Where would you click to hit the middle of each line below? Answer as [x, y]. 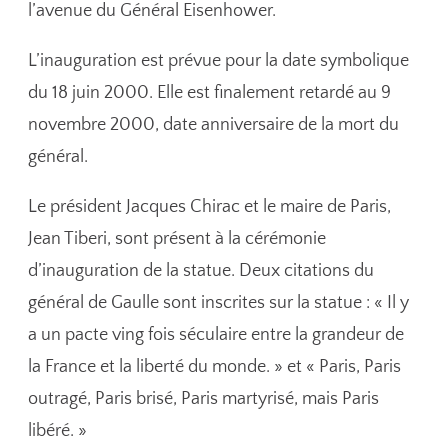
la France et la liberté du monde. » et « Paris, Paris [215, 367]
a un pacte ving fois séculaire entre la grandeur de [216, 335]
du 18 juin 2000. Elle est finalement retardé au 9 [210, 93]
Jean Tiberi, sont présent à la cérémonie [177, 239]
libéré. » [58, 431]
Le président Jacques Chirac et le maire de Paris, [210, 207]
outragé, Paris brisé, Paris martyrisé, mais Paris [204, 399]
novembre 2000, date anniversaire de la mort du [214, 125]
